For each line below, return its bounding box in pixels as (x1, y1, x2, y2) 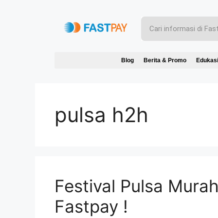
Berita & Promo (144, 57, 186, 64)
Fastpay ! (54, 196, 128, 217)
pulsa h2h (54, 102, 148, 127)
